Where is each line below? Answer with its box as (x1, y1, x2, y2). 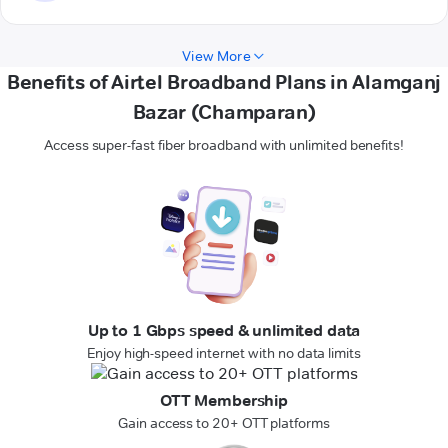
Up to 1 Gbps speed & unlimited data (87, 321, 361, 341)
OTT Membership (160, 391, 288, 411)
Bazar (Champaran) (132, 100, 316, 125)
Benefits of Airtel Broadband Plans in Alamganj (6, 70, 442, 95)
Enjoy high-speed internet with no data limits (87, 344, 361, 363)
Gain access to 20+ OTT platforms (118, 414, 330, 433)
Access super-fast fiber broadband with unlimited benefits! (44, 136, 404, 155)
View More (182, 47, 251, 66)
